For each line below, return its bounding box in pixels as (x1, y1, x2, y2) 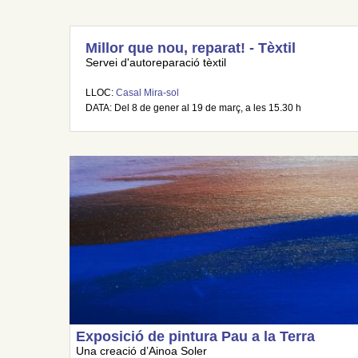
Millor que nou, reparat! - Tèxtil (86, 40, 296, 56)
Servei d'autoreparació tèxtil (86, 57, 226, 69)
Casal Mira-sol (116, 87, 179, 98)
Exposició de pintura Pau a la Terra (76, 328, 316, 345)
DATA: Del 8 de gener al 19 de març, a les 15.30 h (86, 102, 301, 113)
